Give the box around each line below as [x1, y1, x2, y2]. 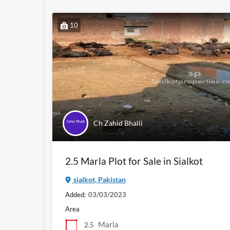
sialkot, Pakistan [72, 175, 126, 184]
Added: [65, 190, 86, 199]
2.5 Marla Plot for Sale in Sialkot [65, 155, 203, 167]
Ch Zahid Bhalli [93, 119, 143, 128]
